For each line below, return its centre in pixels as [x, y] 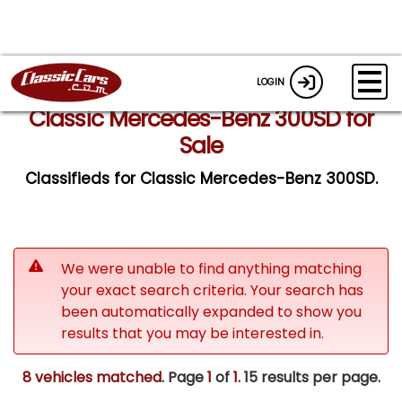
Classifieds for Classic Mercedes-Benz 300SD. [201, 179]
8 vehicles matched [92, 378]
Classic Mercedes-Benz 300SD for [201, 119]
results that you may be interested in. [192, 333]
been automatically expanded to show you [211, 311]
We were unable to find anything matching [211, 268]
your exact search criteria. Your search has [212, 290]
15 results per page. [310, 378]
